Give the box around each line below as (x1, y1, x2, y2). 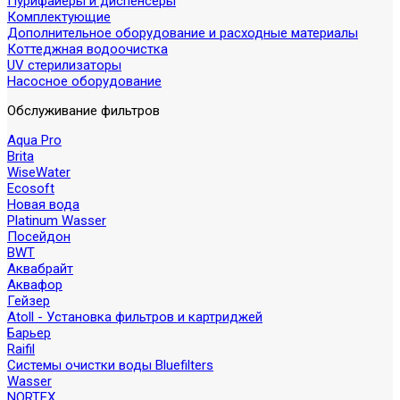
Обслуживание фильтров (7, 103, 160, 119)
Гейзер (7, 293, 50, 309)
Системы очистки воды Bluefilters (7, 357, 213, 373)
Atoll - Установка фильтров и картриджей (7, 309, 262, 325)
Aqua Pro (7, 132, 62, 148)
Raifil (7, 341, 35, 357)
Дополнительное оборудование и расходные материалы (7, 25, 358, 41)
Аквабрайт (7, 261, 73, 277)
